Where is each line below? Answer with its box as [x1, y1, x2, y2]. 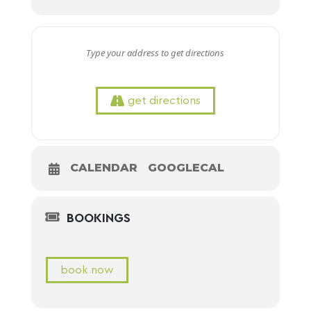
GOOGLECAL [147, 161, 224, 175]
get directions [127, 95, 201, 107]
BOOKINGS [66, 212, 131, 225]
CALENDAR [69, 161, 137, 175]
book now [60, 264, 114, 276]
